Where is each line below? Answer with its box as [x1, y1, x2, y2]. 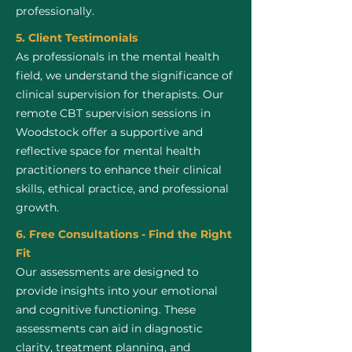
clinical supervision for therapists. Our [16, 87, 224, 101]
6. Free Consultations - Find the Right [16, 227, 232, 241]
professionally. [16, 4, 94, 18]
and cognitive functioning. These [16, 302, 196, 317]
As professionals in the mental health [16, 49, 219, 64]
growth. [16, 200, 59, 214]
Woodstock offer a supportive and [16, 125, 203, 139]
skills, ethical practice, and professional [16, 181, 229, 196]
